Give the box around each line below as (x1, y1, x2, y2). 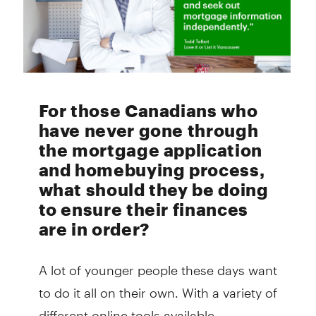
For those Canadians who (38, 100, 258, 121)
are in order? (38, 219, 150, 240)
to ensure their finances (38, 199, 248, 220)
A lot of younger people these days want (38, 250, 277, 279)
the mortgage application (38, 140, 262, 161)
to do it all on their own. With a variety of (38, 273, 277, 301)
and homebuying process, (38, 159, 265, 181)
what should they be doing (38, 179, 269, 200)
